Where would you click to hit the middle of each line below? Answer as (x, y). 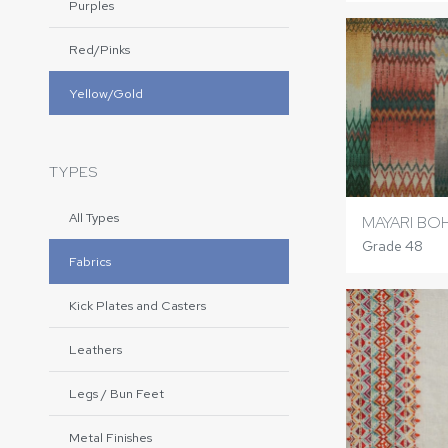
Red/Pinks (99, 49)
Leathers (95, 349)
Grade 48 (392, 245)
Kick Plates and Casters (137, 305)
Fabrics (90, 261)
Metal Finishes (110, 437)
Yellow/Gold (106, 93)
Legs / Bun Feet (116, 393)
